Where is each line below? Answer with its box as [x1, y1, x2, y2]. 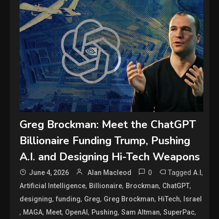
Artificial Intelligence [20, 182, 86, 190]
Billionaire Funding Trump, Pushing [20, 133, 191, 149]
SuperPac [163, 208, 195, 217]
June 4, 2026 [29, 169, 69, 177]
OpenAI [65, 208, 88, 217]
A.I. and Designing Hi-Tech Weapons [20, 150, 200, 165]
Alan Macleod [88, 169, 132, 177]
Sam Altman [121, 208, 160, 217]
